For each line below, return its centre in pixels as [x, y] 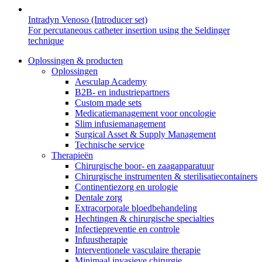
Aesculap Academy [111, 81]
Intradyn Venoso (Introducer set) [88, 19]
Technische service [110, 144]
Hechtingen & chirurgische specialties [144, 218]
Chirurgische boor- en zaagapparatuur [144, 166]
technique [46, 40]
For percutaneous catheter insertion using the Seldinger [129, 30]
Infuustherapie [101, 239]
